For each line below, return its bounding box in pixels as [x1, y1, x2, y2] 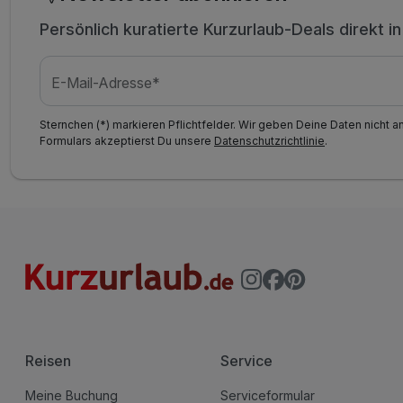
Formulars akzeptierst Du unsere [40, 134, 214, 148]
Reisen [25, 352, 71, 371]
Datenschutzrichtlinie [214, 134, 325, 148]
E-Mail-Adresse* [51, 73, 161, 92]
